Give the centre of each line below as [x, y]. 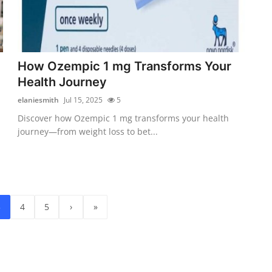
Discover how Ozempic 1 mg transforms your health [124, 118]
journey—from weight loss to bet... [88, 131]
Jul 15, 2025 [83, 100]
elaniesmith [39, 100]
